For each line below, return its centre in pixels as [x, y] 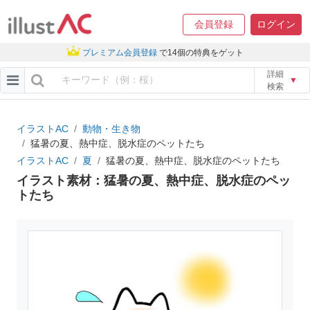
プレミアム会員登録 [120, 52]
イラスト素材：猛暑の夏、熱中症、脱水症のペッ [154, 180]
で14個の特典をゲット [201, 52]
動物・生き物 [111, 128]
